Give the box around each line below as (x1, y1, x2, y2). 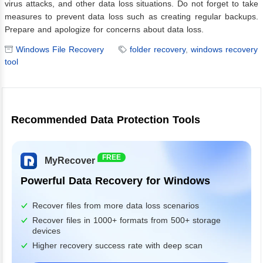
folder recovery (130, 45, 186, 55)
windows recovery (191, 45, 258, 55)
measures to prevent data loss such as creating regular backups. (5, 12, 258, 22)
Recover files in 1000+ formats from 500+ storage (32, 215, 221, 225)
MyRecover (45, 156, 95, 166)
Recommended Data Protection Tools (11, 114, 200, 126)
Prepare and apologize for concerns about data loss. (5, 25, 204, 35)
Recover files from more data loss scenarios (32, 201, 199, 211)
